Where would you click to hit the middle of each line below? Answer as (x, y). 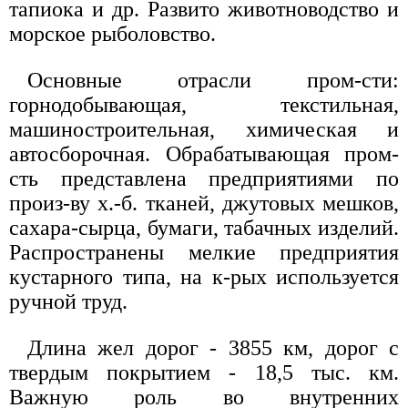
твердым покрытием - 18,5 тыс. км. (204, 372)
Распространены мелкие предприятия (204, 252)
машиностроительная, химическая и (204, 129)
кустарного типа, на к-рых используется (204, 276)
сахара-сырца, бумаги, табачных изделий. (204, 227)
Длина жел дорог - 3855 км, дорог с (213, 347)
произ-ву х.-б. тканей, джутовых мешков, (204, 203)
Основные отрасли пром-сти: (213, 80)
